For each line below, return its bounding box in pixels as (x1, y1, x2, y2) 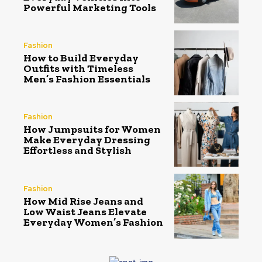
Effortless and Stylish (23, 144, 132, 157)
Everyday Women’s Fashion (23, 215, 163, 229)
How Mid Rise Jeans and (23, 194, 143, 208)
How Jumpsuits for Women (23, 123, 161, 136)
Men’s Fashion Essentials (23, 73, 150, 86)
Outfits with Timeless (23, 62, 133, 75)
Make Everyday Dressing (23, 133, 150, 147)
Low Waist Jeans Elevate (23, 205, 147, 218)
